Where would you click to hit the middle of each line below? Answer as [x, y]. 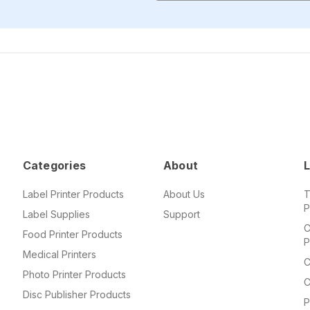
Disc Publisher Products [76, 294]
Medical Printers [59, 254]
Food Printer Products [72, 234]
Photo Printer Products [74, 274]
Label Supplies [56, 214]
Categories [54, 165]
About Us [184, 194]
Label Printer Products [73, 194]
